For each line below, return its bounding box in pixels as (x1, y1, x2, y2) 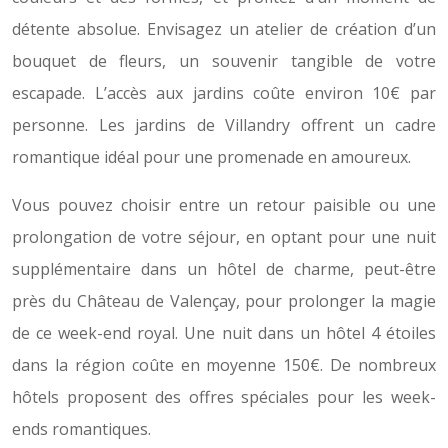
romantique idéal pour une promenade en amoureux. (12, 146, 411, 168)
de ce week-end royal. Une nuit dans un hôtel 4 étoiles (12, 322, 436, 344)
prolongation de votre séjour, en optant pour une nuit (12, 226, 436, 248)
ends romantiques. (12, 418, 151, 440)
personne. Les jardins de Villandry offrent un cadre (12, 114, 436, 136)
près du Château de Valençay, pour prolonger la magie (12, 290, 436, 312)
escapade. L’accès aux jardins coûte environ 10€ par (12, 82, 436, 104)
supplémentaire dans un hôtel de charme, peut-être (12, 258, 436, 280)
